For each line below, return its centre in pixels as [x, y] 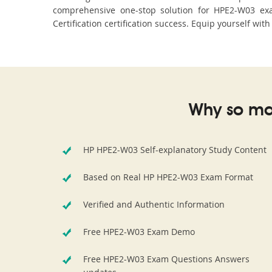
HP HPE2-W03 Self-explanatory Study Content [175, 150]
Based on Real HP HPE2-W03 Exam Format [168, 177]
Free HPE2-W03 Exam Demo [139, 232]
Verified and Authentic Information [154, 204]
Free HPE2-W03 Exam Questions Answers [166, 259]
